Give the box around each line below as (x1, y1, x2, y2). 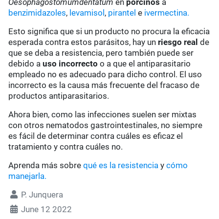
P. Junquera (21, 190, 64, 200)
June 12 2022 (21, 204, 72, 215)
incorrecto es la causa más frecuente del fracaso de (8, 80, 200, 90)
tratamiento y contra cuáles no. (8, 142, 123, 152)
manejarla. (8, 171, 47, 181)
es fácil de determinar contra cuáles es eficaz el (8, 131, 183, 141)
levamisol (69, 8, 105, 18)
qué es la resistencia (83, 160, 159, 171)
